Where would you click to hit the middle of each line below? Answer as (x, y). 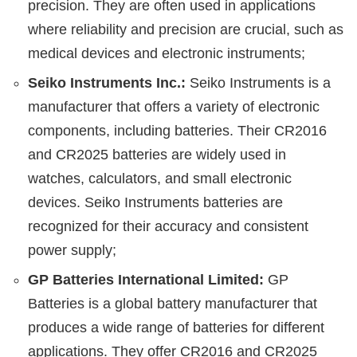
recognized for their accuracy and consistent (168, 226)
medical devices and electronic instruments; (167, 53)
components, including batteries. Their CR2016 (177, 130)
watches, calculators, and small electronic (160, 178)
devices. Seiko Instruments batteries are (155, 202)
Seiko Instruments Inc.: (107, 82)
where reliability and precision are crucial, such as (186, 29)
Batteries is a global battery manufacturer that (173, 303)
